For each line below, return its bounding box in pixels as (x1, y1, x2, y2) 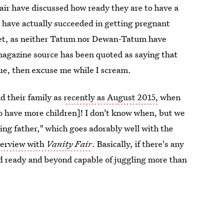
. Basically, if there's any (92, 138, 184, 149)
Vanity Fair (44, 138, 92, 149)
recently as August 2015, (64, 91, 159, 103)
